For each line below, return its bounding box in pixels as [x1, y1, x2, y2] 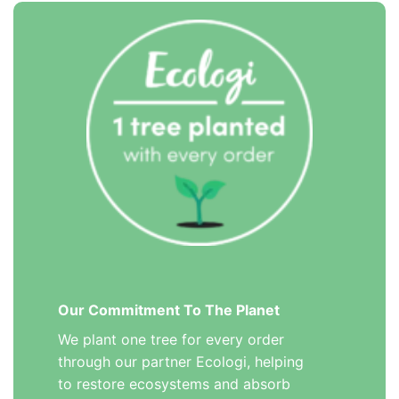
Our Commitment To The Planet [58, 301, 280, 320]
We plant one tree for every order [58, 330, 284, 349]
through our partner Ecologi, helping [58, 353, 304, 371]
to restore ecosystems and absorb [58, 375, 290, 394]
